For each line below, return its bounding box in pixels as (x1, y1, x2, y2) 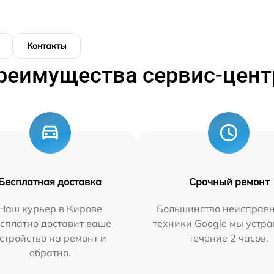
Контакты (27, 40, 67, 52)
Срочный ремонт (188, 176, 269, 188)
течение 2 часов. (189, 232, 269, 245)
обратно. (29, 246, 71, 259)
